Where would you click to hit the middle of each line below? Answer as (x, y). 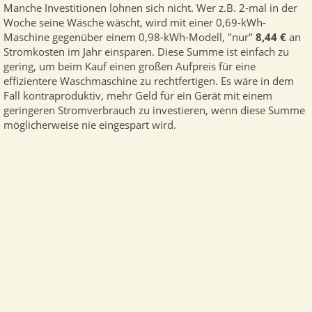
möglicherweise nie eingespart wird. (90, 125)
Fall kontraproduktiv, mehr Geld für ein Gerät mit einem (138, 96)
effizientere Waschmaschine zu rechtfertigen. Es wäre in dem (149, 81)
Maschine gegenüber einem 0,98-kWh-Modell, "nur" (130, 38)
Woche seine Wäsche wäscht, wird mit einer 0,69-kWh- (135, 23)
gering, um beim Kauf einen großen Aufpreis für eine (130, 67)
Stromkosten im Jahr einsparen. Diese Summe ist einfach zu (146, 52)
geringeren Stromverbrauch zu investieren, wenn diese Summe (154, 111)
